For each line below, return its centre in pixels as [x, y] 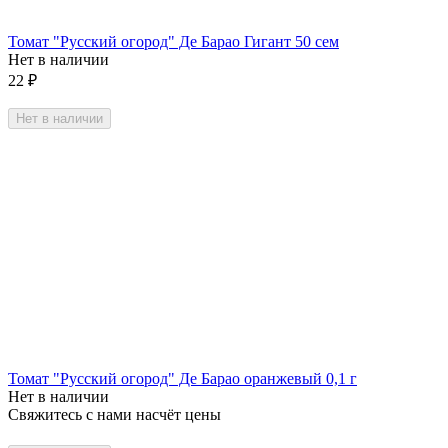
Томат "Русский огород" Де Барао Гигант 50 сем [173, 42]
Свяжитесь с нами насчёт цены [114, 414]
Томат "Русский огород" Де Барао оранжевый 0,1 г [182, 378]
